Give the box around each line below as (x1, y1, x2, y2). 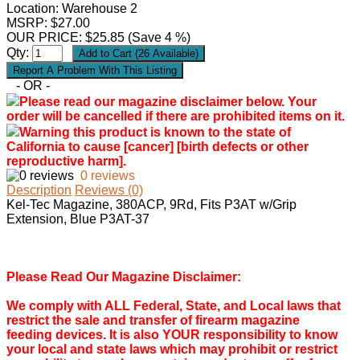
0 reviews (80, 169, 135, 183)
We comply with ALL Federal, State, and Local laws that (6, 299, 341, 313)
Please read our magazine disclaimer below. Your (19, 95, 317, 109)
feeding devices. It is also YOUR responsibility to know (6, 328, 337, 342)
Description (6, 183, 72, 198)
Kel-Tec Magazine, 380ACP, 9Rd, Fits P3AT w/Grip (6, 198, 297, 212)
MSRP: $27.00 (6, 16, 90, 31)
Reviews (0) (75, 183, 143, 198)
